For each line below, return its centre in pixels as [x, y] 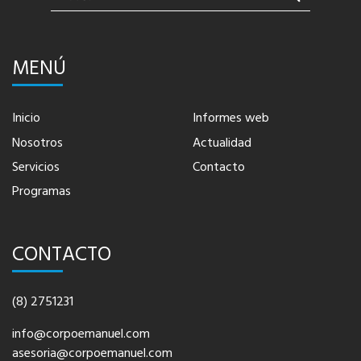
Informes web [231, 118]
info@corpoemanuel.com [81, 333]
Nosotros [37, 142]
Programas [41, 191]
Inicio [26, 118]
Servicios [36, 166]
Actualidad [222, 142]
